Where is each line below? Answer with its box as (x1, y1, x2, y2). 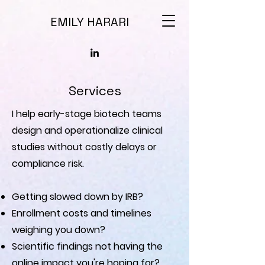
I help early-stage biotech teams (12, 107, 161, 121)
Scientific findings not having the (12, 240, 163, 253)
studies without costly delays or (12, 140, 157, 154)
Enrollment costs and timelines (12, 206, 151, 220)
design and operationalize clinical (12, 124, 163, 137)
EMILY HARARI (50, 14, 129, 30)
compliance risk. (12, 157, 84, 170)
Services (68, 82, 121, 99)
